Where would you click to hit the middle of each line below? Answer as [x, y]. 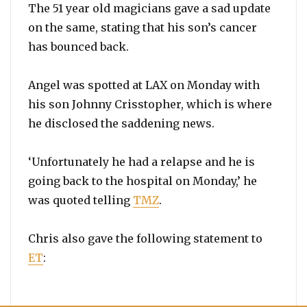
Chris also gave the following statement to [145, 238]
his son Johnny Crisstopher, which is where [150, 104]
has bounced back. [78, 47]
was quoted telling [81, 200]
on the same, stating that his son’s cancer [143, 27]
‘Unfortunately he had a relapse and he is [142, 162]
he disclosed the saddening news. [121, 123]
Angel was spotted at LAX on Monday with [144, 85]
